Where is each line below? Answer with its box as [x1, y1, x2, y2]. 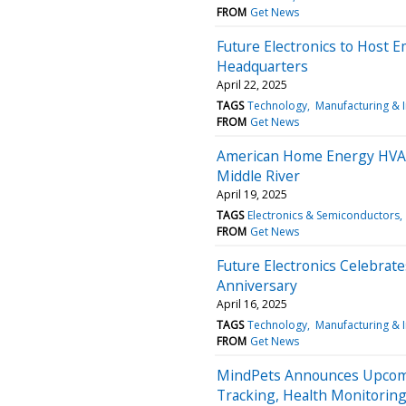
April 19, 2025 [217, 186, 287, 202]
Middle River [217, 165, 300, 186]
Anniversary [217, 275, 297, 295]
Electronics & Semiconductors [247, 207, 401, 223]
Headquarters [217, 55, 308, 76]
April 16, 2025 [217, 295, 287, 312]
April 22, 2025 [217, 76, 287, 92]
